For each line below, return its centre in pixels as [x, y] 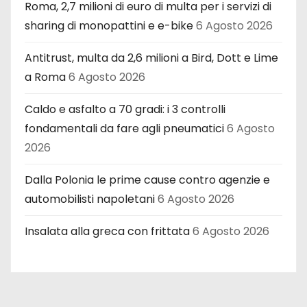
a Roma [45, 77]
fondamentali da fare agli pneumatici [124, 128]
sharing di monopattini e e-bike [109, 25]
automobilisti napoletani [90, 199]
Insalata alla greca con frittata [107, 231]
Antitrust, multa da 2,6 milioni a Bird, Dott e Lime [151, 58]
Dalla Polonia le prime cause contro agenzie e [147, 180]
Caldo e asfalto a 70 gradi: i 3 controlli [125, 109]
